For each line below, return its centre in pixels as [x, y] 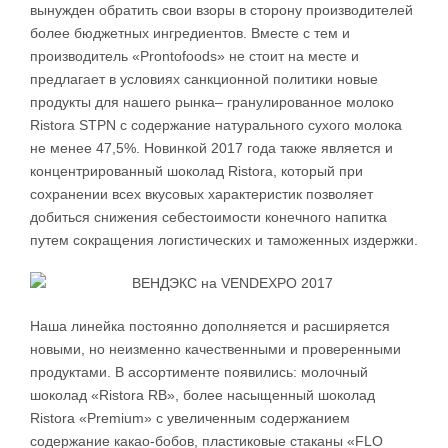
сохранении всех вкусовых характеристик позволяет [201, 194]
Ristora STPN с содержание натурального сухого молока [216, 125]
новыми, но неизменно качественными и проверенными [215, 349]
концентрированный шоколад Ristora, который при [196, 171]
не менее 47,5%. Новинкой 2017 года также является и [211, 148]
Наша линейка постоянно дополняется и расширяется [210, 326]
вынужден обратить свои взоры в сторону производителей [221, 10]
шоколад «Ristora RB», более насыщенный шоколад [202, 395]
